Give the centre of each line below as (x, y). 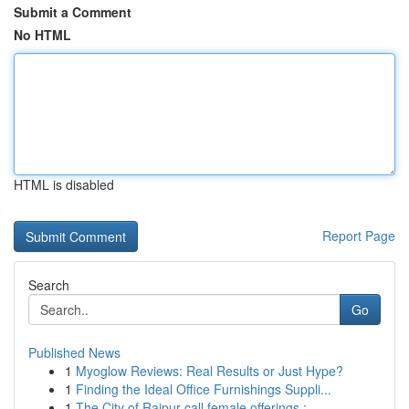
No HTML (42, 35)
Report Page (359, 236)
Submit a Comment (73, 12)
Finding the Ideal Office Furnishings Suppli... (204, 389)
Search (49, 285)
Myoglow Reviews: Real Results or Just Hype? (210, 371)
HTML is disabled (64, 184)
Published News (74, 352)
